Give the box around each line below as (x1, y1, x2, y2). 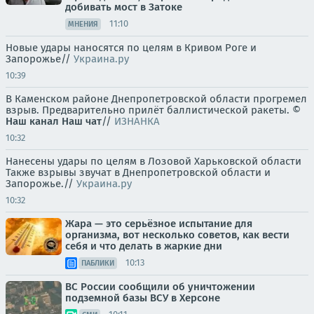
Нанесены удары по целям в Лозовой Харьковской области (6, 154, 301, 168)
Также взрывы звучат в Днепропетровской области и (6, 165, 271, 179)
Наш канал (6, 114, 59, 128)
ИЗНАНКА (114, 114, 160, 128)
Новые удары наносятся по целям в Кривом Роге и (6, 41, 257, 54)
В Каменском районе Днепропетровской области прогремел (6, 92, 307, 105)
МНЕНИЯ (68, 19, 98, 29)
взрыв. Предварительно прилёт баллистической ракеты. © (6, 103, 301, 116)
